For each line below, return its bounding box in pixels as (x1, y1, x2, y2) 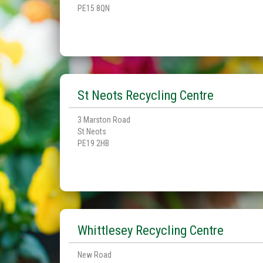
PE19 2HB (77, 139, 109, 148)
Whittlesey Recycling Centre (77, 222, 224, 238)
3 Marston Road (77, 115, 130, 124)
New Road (77, 250, 112, 259)
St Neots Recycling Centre (77, 87, 214, 103)
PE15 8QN (77, 4, 110, 13)
